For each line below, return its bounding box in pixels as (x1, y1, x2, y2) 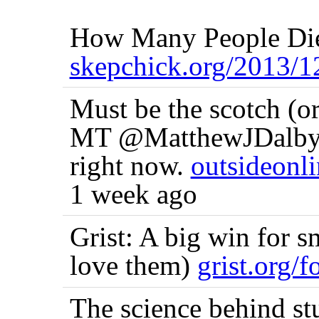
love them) (69, 249, 197, 281)
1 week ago (69, 178, 197, 209)
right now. (69, 150, 191, 181)
